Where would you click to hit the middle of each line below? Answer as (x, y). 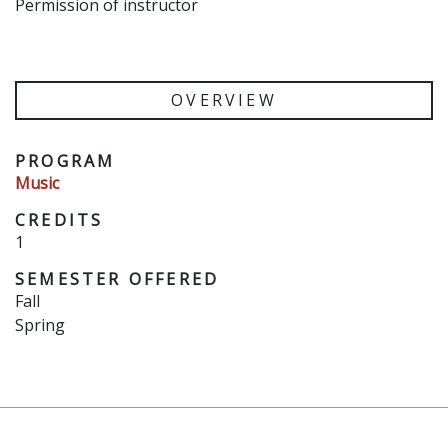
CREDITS (59, 220)
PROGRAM (65, 161)
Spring (40, 325)
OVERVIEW (224, 100)
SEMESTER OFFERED (117, 279)
